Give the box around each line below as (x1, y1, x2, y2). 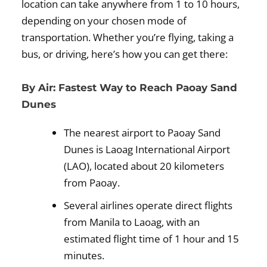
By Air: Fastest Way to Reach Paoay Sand (21, 81, 238, 94)
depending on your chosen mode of (21, 14, 187, 28)
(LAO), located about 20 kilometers (64, 159, 225, 173)
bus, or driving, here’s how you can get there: (21, 47, 228, 61)
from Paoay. (64, 175, 120, 190)
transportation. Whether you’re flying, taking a (21, 30, 234, 45)
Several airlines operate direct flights (64, 198, 233, 212)
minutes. (64, 248, 105, 262)
